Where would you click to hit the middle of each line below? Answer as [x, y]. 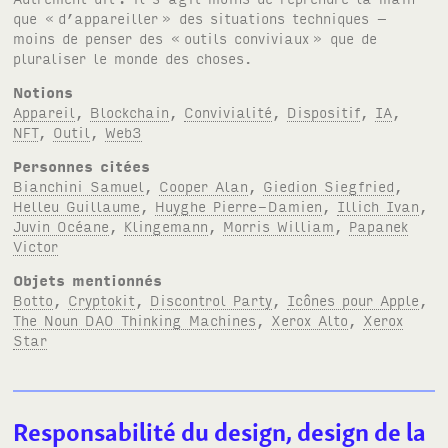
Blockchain [130, 112]
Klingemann [166, 226]
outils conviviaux [247, 38]
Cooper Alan [204, 186]
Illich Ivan [378, 206]
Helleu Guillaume [77, 206]
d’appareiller [108, 18]
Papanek [379, 226]
